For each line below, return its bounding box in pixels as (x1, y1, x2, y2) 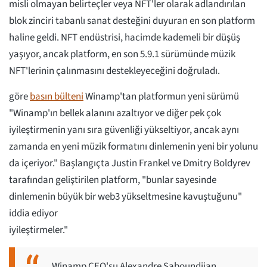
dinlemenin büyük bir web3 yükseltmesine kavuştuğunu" (9, 190, 242, 204)
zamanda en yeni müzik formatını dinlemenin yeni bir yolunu (9, 139, 258, 154)
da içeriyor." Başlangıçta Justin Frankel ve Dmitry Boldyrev (9, 156, 250, 171)
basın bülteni (30, 89, 83, 104)
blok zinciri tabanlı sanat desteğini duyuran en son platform (9, 14, 255, 29)
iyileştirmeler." (9, 223, 68, 238)
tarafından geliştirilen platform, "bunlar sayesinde (9, 173, 216, 188)
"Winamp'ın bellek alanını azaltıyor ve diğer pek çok (9, 106, 221, 121)
